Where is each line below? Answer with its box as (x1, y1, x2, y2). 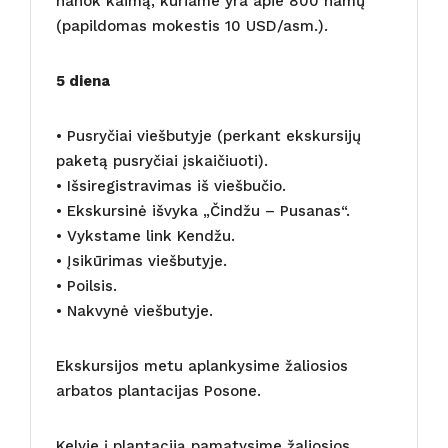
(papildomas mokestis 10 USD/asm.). (56, 16, 328, 35)
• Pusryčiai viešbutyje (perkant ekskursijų (56, 126, 361, 145)
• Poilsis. (56, 276, 117, 295)
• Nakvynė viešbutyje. (56, 301, 213, 320)
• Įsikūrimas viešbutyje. (56, 251, 227, 270)
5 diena (56, 71, 110, 90)
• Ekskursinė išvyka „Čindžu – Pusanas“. (56, 201, 350, 220)
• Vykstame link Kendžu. (56, 226, 235, 245)
